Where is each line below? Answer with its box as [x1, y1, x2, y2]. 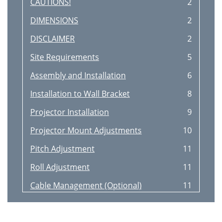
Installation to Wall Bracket [30, 88, 130, 99]
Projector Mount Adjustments [30, 125, 142, 136]
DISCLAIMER [30, 33, 75, 44]
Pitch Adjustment [30, 143, 95, 154]
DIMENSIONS [30, 15, 78, 26]
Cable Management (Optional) [30, 180, 142, 191]
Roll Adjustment [30, 162, 90, 172]
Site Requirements [30, 52, 99, 62]
